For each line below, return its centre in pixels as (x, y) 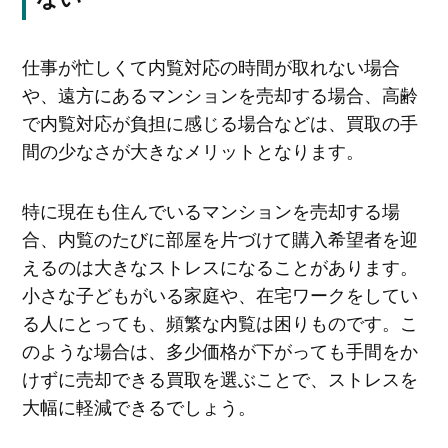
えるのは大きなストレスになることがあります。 (219, 265)
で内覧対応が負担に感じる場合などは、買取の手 (219, 122)
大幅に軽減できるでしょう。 (138, 405)
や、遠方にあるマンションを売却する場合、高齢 (219, 94)
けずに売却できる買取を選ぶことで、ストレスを (219, 377)
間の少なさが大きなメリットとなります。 (192, 150)
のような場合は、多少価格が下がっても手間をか (219, 349)
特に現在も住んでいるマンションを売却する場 (210, 209)
